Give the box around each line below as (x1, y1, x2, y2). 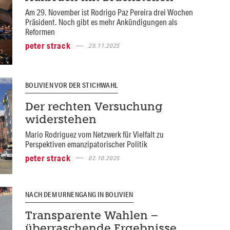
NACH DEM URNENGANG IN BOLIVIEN (25, 189, 133, 199)
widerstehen (25, 114, 97, 126)
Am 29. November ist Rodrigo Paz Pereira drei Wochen (25, 7, 193, 18)
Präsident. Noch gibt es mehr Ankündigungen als (25, 16, 177, 28)
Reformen (25, 26, 55, 37)
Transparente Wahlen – (25, 211, 158, 222)
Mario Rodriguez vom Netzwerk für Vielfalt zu (25, 128, 164, 140)
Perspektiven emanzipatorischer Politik (25, 138, 147, 149)
